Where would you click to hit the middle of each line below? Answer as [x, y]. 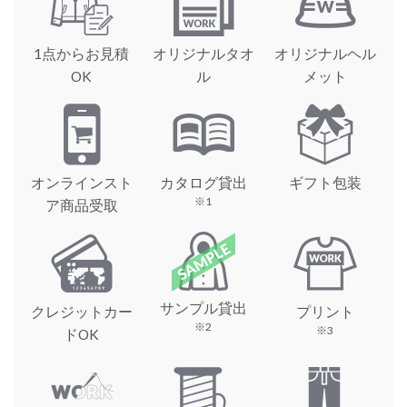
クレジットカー [81, 311]
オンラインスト [81, 182]
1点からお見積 [82, 53]
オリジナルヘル [325, 53]
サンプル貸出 [203, 308]
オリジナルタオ [203, 53]
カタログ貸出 [203, 182]
